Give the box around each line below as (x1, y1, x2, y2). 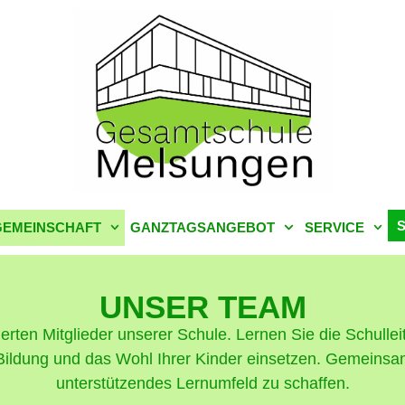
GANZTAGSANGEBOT (130, 219, 275, 235)
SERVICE (304, 219, 364, 235)
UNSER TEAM (99, 288, 306, 325)
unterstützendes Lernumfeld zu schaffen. (55, 373, 350, 392)
